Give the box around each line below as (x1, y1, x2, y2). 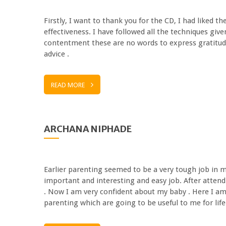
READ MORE (51, 81, 85, 89)
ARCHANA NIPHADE (44, 123, 132, 135)
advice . (44, 49, 69, 59)
